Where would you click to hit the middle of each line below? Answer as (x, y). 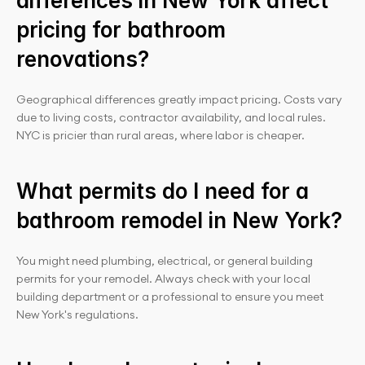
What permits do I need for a (163, 191)
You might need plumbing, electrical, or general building (165, 261)
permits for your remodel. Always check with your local (163, 279)
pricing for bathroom (121, 30)
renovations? (83, 59)
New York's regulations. (77, 314)
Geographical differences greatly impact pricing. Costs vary (179, 99)
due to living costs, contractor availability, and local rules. (171, 117)
